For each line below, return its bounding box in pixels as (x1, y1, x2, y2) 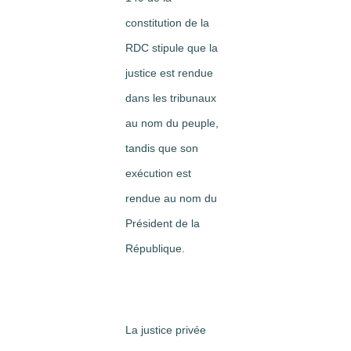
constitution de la (125, 16, 209, 29)
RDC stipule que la (125, 42, 218, 54)
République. (125, 242, 185, 255)
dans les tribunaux (125, 92, 216, 104)
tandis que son (125, 142, 198, 154)
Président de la (125, 217, 200, 230)
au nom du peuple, (125, 117, 219, 129)
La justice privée (125, 324, 206, 336)
